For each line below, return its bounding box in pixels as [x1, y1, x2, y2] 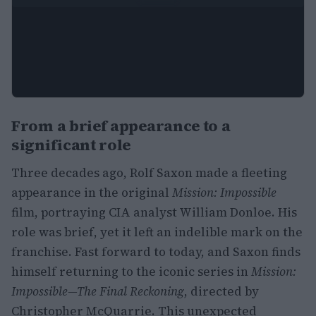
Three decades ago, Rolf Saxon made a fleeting [11, 164, 287, 181]
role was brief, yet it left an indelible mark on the [11, 224, 303, 241]
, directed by [184, 283, 259, 300]
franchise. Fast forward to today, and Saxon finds [11, 243, 300, 260]
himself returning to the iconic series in [11, 263, 251, 280]
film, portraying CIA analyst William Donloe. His [11, 204, 297, 221]
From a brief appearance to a [11, 115, 231, 136]
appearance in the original [11, 184, 172, 201]
